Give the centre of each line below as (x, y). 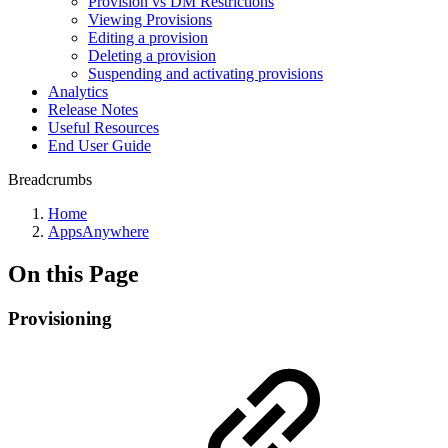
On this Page (73, 273)
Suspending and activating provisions (205, 73)
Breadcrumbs (50, 179)
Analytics (78, 91)
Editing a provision (148, 37)
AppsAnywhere (98, 231)
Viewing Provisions (150, 19)
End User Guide (99, 145)
